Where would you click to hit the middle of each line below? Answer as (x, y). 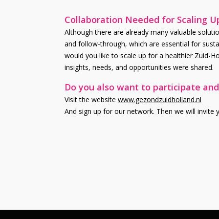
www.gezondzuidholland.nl (160, 99)
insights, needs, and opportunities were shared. (139, 67)
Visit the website (91, 99)
